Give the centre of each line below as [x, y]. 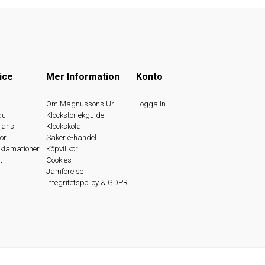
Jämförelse [65, 171]
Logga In [151, 104]
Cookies [59, 160]
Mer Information [83, 77]
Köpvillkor [62, 149]
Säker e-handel [72, 138]
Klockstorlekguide [75, 115]
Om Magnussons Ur [80, 104]
